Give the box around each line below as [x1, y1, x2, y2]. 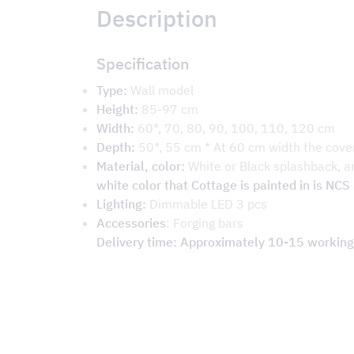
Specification [96, 54, 190, 73]
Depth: [96, 139, 135, 155]
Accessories [96, 215, 166, 231]
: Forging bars [166, 215, 243, 231]
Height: [96, 101, 138, 117]
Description [96, 3, 217, 33]
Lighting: [96, 196, 146, 212]
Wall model [127, 82, 194, 98]
